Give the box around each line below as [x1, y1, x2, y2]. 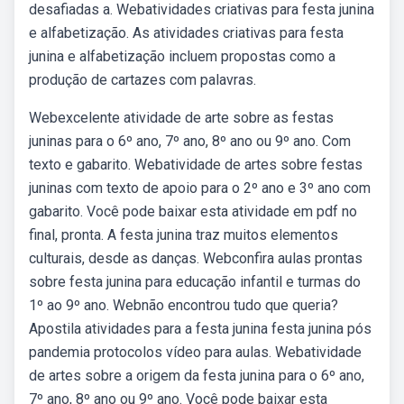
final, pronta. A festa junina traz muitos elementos [29, 226, 338, 243]
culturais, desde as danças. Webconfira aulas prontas [29, 250, 363, 267]
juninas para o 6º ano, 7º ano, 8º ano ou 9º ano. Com [29, 133, 351, 150]
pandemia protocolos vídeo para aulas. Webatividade [29, 344, 362, 361]
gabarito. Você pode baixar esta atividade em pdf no [29, 203, 357, 220]
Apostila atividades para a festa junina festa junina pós [29, 320, 372, 337]
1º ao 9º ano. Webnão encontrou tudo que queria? [29, 297, 338, 314]
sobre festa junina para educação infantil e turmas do [29, 273, 361, 290]
